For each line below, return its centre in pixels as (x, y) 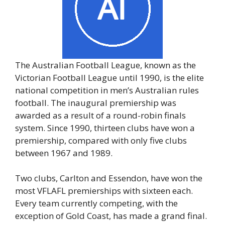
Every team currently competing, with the (96, 203)
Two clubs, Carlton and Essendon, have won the (109, 178)
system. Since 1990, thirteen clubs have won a (105, 128)
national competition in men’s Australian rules (107, 90)
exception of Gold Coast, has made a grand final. (111, 216)
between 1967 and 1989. (64, 153)
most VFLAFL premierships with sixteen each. (104, 191)
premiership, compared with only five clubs (101, 140)
